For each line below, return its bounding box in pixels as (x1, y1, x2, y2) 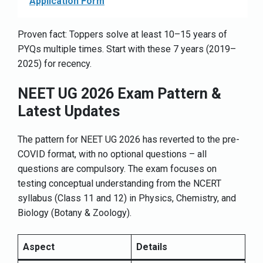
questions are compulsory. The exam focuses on (18, 163, 217, 175)
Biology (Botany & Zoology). (18, 207, 131, 219)
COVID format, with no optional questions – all (18, 149, 207, 160)
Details (136, 241, 167, 253)
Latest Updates (18, 103, 120, 120)
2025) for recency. (18, 58, 92, 70)
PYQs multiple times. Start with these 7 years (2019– (18, 43, 236, 55)
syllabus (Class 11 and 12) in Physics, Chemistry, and (18, 193, 236, 204)
